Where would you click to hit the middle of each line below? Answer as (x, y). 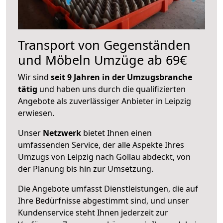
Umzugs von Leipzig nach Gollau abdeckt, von (104, 157)
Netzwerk (62, 133)
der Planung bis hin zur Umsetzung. (86, 168)
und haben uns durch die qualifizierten (111, 89)
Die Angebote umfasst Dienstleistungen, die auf (108, 188)
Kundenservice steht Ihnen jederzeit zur (93, 212)
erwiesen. (36, 113)
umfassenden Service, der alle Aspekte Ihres (101, 145)
